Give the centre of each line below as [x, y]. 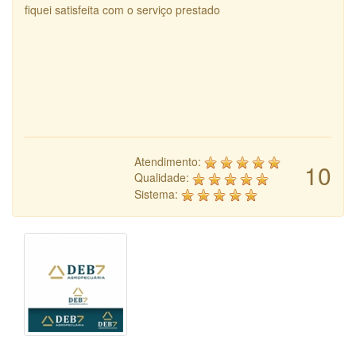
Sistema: [158, 193]
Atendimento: [169, 162]
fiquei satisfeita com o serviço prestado [122, 10]
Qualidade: [163, 178]
